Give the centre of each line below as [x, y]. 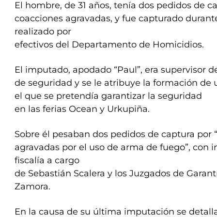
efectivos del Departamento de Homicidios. [109, 45]
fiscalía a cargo [47, 160]
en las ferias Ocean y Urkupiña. [82, 109]
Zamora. [32, 186]
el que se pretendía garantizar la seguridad [108, 96]
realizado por [43, 31]
